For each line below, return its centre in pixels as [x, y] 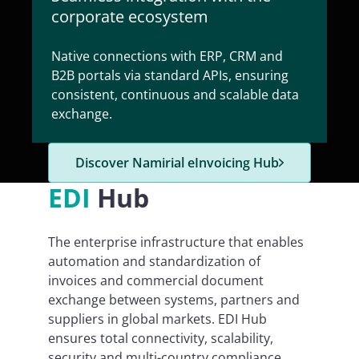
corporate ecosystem [130, 16]
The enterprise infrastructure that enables [176, 242]
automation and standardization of [154, 261]
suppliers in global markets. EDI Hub [157, 319]
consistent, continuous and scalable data [175, 95]
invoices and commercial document [156, 280]
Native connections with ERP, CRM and [167, 56]
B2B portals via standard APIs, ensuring [170, 75]
